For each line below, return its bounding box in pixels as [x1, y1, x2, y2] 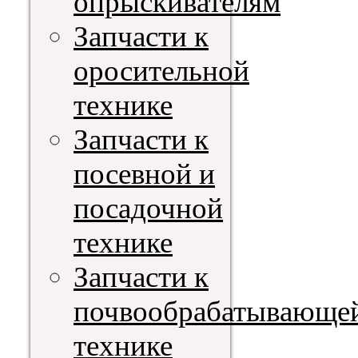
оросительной [74, 54, 249, 87]
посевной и [74, 157, 215, 190]
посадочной [74, 191, 223, 225]
